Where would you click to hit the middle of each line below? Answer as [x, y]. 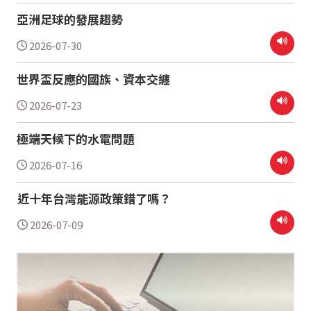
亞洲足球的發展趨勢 [69, 19]
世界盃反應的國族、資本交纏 [93, 78]
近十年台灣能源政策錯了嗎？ [94, 198]
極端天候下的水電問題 [75, 138]
